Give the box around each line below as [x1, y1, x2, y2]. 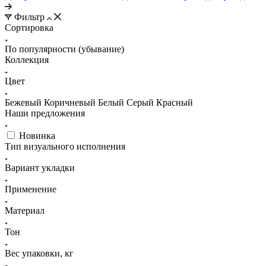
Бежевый [5, 97, 44, 107]
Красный [156, 97, 193, 107]
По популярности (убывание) [5, 43, 124, 54]
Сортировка [5, 22, 53, 33]
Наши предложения [5, 107, 85, 118]
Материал [5, 205, 45, 216]
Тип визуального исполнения [5, 141, 125, 151]
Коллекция [5, 54, 49, 65]
